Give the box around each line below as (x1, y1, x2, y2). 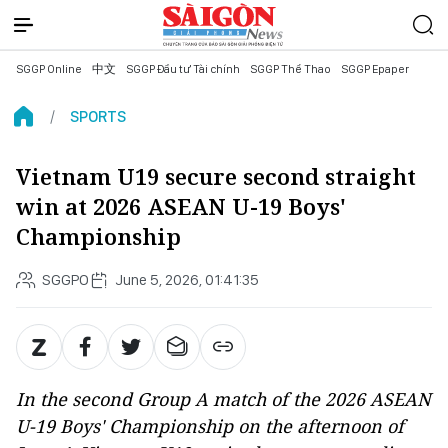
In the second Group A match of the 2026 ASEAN (16, 387, 431, 411)
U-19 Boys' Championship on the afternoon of (16, 414, 404, 438)
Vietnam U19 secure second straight (16, 162, 416, 191)
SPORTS (70, 107, 126, 126)
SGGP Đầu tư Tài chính (126, 62, 240, 76)
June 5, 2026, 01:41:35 (115, 270, 259, 289)
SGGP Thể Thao (250, 62, 331, 76)
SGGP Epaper (341, 62, 409, 76)
